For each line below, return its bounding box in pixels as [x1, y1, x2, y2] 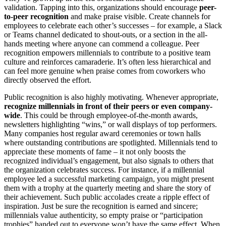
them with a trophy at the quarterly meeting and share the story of [4, 183, 211, 192]
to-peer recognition [4, 12, 69, 21]
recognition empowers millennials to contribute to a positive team [4, 48, 210, 57]
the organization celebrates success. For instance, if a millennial [4, 165, 204, 174]
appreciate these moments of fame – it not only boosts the [4, 147, 186, 156]
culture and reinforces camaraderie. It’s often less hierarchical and [4, 57, 211, 66]
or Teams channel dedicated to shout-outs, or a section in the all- [4, 30, 207, 39]
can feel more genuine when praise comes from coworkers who [4, 66, 205, 75]
